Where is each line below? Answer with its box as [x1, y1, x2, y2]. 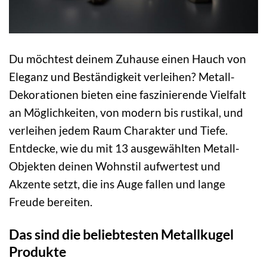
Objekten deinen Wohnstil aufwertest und [9, 159, 221, 173]
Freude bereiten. [9, 195, 92, 209]
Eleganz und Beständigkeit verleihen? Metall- [9, 70, 235, 84]
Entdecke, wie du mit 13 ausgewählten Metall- [9, 141, 240, 156]
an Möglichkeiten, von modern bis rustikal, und [9, 105, 243, 120]
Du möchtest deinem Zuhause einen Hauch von [9, 52, 246, 66]
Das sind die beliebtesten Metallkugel [9, 226, 234, 243]
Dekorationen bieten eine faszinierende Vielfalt [9, 88, 246, 102]
